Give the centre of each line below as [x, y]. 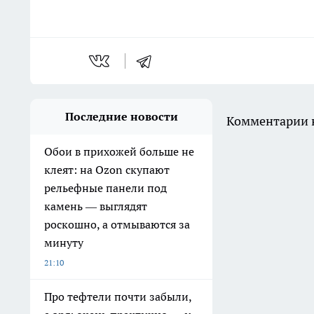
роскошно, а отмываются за [117, 225]
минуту [64, 243]
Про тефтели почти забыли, [118, 297]
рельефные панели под [105, 188]
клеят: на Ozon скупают [107, 170]
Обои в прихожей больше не [119, 152]
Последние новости [121, 117]
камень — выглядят [96, 206]
